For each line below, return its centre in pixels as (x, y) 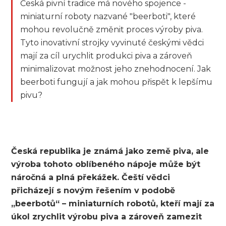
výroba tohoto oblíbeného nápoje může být (106, 164)
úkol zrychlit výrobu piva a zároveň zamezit (107, 217)
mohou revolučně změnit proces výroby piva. (112, 30)
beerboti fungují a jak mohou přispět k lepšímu (117, 82)
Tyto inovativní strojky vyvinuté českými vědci (112, 43)
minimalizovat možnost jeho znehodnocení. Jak (116, 69)
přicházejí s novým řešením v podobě (93, 191)
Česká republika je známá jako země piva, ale (110, 151)
